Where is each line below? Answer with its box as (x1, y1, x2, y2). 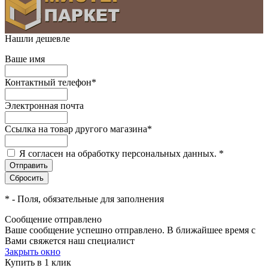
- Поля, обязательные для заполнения (10, 194, 164, 205)
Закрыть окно (5, 246, 60, 257)
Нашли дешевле (5, 33, 70, 44)
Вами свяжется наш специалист (5, 236, 135, 246)
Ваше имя (5, 54, 45, 65)
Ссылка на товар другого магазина (5, 124, 147, 135)
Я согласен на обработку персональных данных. (19, 148, 219, 159)
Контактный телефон (5, 77, 92, 88)
